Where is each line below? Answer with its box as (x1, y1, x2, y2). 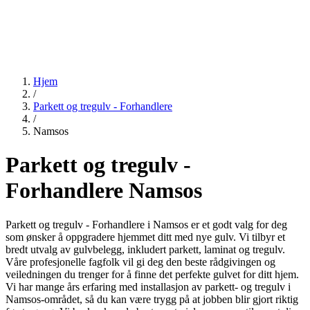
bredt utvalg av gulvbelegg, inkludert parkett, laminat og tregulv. (6, 243, 285, 255)
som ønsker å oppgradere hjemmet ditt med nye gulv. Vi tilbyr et (6, 230, 285, 243)
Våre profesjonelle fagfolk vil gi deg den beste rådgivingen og (6, 255, 275, 268)
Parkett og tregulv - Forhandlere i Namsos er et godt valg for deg (6, 218, 287, 230)
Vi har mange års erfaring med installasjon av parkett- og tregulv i (6, 280, 291, 293)
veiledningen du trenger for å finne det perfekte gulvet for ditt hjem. (6, 268, 299, 280)
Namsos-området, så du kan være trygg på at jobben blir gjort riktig (6, 293, 298, 305)
